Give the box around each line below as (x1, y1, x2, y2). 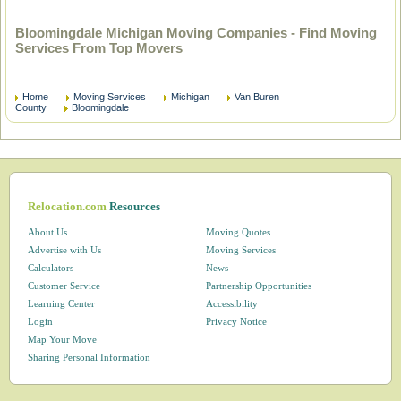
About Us (28, 226, 68, 237)
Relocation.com (28, 200, 110, 213)
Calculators (28, 262, 74, 273)
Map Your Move (28, 334, 98, 345)
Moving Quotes (205, 226, 270, 237)
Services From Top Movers (15, 40, 183, 55)
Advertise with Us (28, 244, 102, 255)
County (15, 102, 47, 113)
